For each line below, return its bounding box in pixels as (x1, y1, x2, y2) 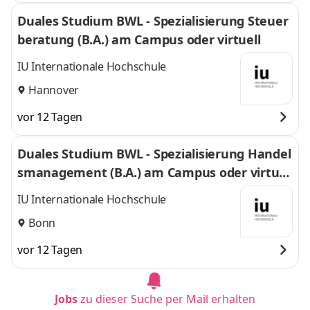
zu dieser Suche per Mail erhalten (80, 291, 255, 307)
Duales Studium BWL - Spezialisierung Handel (17, 145, 291, 162)
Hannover (28, 82, 79, 98)
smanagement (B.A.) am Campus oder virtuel (17, 164, 290, 181)
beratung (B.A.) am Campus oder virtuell (17, 31, 261, 48)
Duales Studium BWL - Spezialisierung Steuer (17, 12, 288, 29)
